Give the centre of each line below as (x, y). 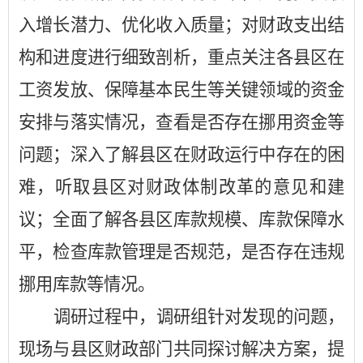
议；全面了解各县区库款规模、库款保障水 (181, 220)
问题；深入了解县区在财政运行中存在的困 (181, 155)
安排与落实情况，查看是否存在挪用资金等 (181, 122)
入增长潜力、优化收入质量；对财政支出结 (181, 25)
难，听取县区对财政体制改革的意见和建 (181, 187)
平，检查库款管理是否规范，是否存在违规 (181, 252)
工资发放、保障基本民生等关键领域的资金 (181, 90)
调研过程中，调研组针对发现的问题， (199, 317)
